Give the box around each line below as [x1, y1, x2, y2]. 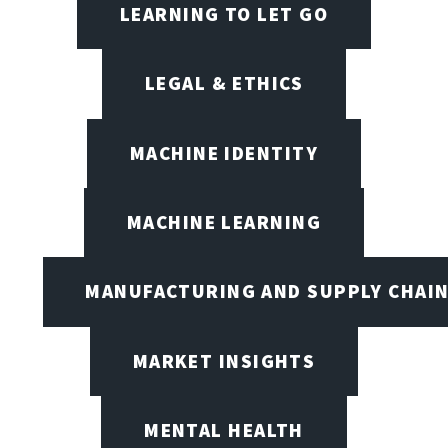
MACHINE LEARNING [126, 209, 322, 234]
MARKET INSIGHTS [132, 348, 316, 373]
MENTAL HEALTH [144, 417, 304, 442]
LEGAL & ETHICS [144, 71, 304, 96]
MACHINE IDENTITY [129, 140, 319, 165]
